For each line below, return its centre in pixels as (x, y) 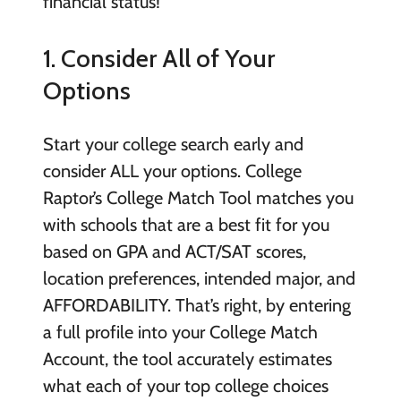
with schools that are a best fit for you (186, 225)
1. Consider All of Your (158, 58)
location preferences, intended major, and (199, 279)
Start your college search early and (173, 145)
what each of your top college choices (185, 386)
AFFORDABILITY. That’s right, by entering (196, 306)
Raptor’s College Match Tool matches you (198, 198)
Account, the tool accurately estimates (187, 359)
